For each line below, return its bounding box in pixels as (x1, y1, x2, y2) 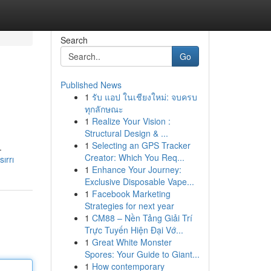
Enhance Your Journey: (91, 163, 181, 175)
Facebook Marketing (91, 188, 171, 200)
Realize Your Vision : (91, 115, 171, 127)
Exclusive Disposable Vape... (84, 175, 194, 188)
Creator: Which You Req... (84, 151, 184, 163)
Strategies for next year (84, 200, 174, 212)
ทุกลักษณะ (84, 103, 123, 115)
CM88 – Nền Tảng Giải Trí (91, 212, 192, 224)
